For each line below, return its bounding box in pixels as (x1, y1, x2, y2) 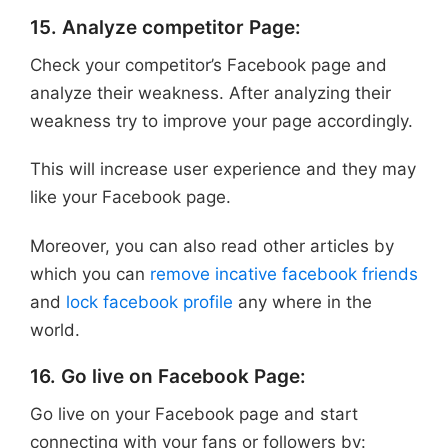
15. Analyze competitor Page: (30, 16, 301, 40)
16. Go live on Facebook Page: (30, 365, 306, 389)
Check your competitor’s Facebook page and (30, 54, 387, 75)
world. (30, 319, 80, 340)
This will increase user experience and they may (30, 159, 416, 180)
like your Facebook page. (30, 187, 231, 208)
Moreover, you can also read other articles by (30, 235, 394, 256)
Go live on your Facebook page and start (30, 403, 358, 424)
